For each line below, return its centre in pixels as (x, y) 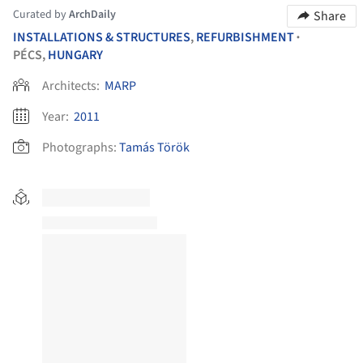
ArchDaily (92, 14)
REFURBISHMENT (245, 37)
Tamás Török (154, 147)
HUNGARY (75, 55)
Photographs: (79, 147)
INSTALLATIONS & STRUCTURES (102, 37)
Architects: (72, 85)
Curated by (41, 14)
